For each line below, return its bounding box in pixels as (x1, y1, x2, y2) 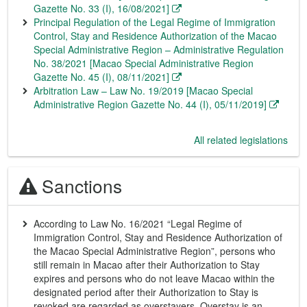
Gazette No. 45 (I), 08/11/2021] (34, 70, 169, 84)
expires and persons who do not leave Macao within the (34, 271, 275, 285)
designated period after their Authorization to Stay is (34, 285, 258, 299)
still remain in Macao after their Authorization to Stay (34, 258, 260, 271)
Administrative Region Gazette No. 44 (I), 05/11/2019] (34, 97, 267, 111)
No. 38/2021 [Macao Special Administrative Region (34, 56, 254, 70)
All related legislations (194, 133, 288, 147)
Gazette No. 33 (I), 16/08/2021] (34, 1, 169, 15)
